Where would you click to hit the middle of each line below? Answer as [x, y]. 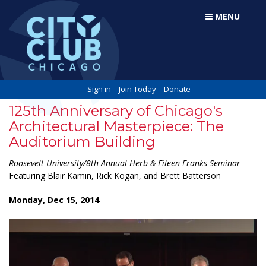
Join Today [138, 89]
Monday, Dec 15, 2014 [54, 199]
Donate [177, 89]
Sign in [99, 89]
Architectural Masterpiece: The [116, 126]
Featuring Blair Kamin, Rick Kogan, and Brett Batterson [115, 176]
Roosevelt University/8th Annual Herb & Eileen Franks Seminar [125, 163]
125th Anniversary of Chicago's [116, 111]
